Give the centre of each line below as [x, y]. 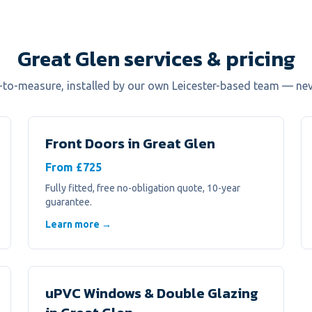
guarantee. [69, 202]
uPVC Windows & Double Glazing [152, 293]
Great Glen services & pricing [156, 59]
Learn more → [78, 224]
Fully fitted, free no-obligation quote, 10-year [143, 188]
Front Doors [85, 143]
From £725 [73, 167]
